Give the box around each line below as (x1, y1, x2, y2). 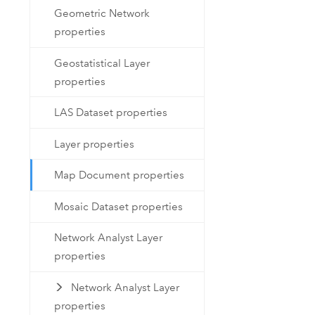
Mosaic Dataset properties (54, 200, 184, 213)
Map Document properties (54, 169, 185, 182)
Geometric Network (54, 6, 150, 20)
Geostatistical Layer (54, 56, 150, 70)
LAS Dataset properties (54, 106, 168, 120)
